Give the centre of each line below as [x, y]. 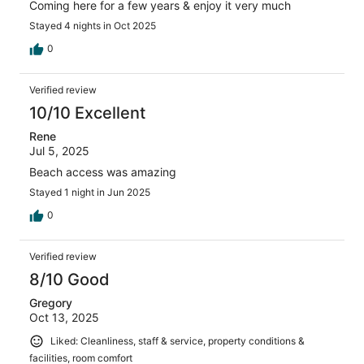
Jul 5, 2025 [59, 151]
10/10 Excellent [87, 113]
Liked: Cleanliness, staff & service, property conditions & [178, 341]
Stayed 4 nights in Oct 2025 [93, 26]
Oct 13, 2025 [64, 318]
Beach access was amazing [103, 172]
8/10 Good [69, 280]
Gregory [51, 303]
